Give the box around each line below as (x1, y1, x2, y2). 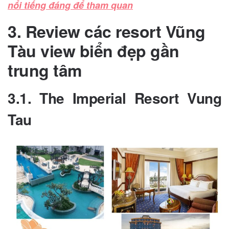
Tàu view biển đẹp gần (8, 38, 179, 62)
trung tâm (8, 58, 82, 82)
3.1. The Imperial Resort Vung (8, 87, 221, 108)
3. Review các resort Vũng (8, 19, 205, 43)
